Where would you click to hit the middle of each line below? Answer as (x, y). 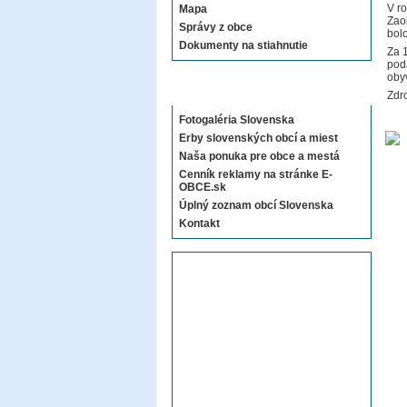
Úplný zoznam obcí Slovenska (256, 205)
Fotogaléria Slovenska (237, 120)
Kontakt (199, 223)
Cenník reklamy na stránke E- (256, 174)
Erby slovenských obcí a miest (258, 138)
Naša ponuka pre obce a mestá (259, 156)
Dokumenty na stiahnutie (243, 45)
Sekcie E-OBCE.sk (232, 89)
